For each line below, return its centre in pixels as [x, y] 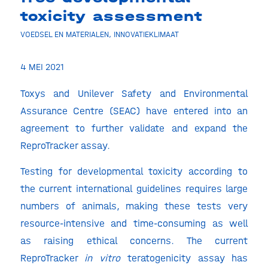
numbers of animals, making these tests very [134, 206]
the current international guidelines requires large [134, 189]
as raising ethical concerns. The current [134, 241]
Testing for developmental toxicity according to [134, 171]
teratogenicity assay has [184, 258]
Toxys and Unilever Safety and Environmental [134, 93]
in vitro [103, 258]
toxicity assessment [111, 16]
